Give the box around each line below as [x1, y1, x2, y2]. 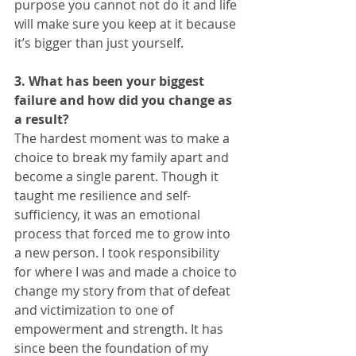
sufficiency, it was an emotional [14, 206, 203, 224]
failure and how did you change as [14, 91, 235, 110]
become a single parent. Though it [14, 168, 222, 186]
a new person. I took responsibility [14, 244, 222, 262]
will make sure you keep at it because [14, 15, 239, 33]
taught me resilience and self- [14, 187, 191, 205]
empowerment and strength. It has [14, 320, 226, 339]
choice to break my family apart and [14, 149, 232, 167]
